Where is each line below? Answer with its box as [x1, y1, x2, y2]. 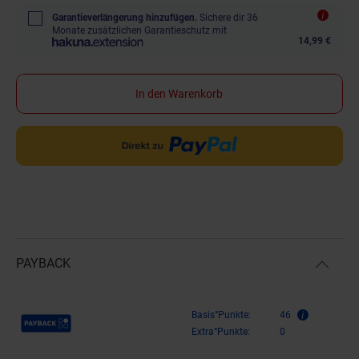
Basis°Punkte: [192, 309, 251, 321]
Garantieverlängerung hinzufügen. [52, 11, 197, 23]
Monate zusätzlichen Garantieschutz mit [52, 24, 227, 36]
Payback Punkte [20, 309, 105, 324]
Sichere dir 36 [200, 11, 258, 23]
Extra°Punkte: [192, 325, 250, 337]
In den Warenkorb [135, 87, 224, 100]
